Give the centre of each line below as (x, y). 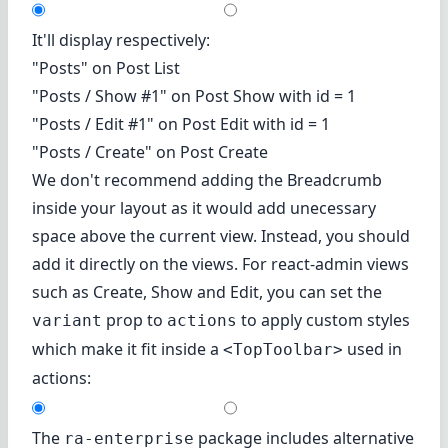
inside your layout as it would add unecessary (204, 208)
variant (67, 321)
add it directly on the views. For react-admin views (220, 264)
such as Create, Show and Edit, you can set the (207, 292)
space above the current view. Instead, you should (221, 236)
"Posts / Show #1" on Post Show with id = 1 (194, 96)
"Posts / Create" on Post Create (150, 152)
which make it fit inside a (127, 349)
